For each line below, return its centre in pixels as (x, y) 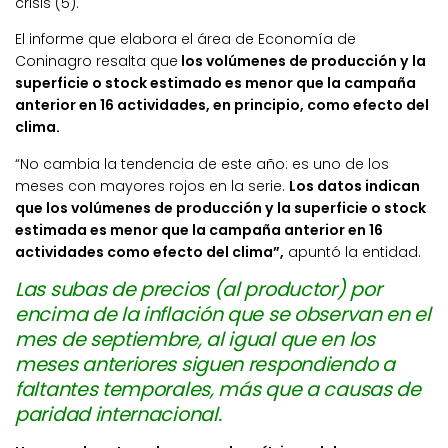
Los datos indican (354, 185)
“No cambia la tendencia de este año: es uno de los (202, 163)
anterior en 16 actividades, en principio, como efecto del (222, 105)
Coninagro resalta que (96, 61)
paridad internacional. (118, 414)
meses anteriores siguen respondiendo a (205, 364)
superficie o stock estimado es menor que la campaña (215, 83)
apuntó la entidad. (352, 251)
